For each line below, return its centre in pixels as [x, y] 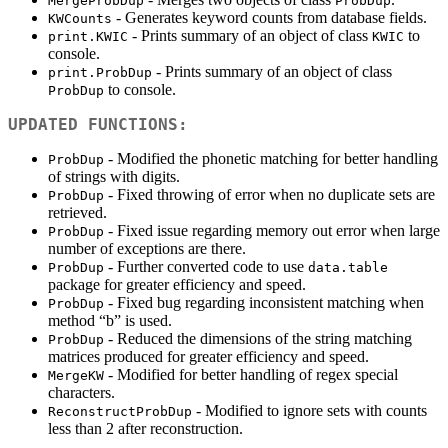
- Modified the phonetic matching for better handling [271, 159]
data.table [348, 268]
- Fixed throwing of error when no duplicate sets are [269, 195]
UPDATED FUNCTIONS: [98, 125]
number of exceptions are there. [147, 249]
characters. [81, 393]
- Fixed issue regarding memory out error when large [272, 231]
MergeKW [76, 376]
